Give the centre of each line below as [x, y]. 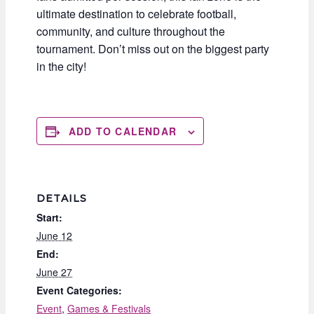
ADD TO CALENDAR [123, 131]
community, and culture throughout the [131, 32]
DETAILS [62, 198]
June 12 [54, 235]
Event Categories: [79, 290]
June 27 [54, 272]
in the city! [61, 67]
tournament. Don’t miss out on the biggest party [153, 49]
